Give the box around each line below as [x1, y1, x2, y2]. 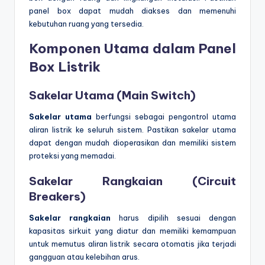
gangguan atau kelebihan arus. [29, 252, 140, 262]
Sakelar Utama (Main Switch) [29, 88, 196, 102]
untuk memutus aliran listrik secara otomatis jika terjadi [29, 239, 236, 249]
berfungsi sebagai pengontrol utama [92, 111, 236, 121]
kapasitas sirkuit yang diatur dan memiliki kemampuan [29, 226, 236, 236]
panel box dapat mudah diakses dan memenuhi [29, 5, 236, 15]
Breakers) [29, 189, 86, 204]
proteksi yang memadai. [29, 150, 116, 160]
